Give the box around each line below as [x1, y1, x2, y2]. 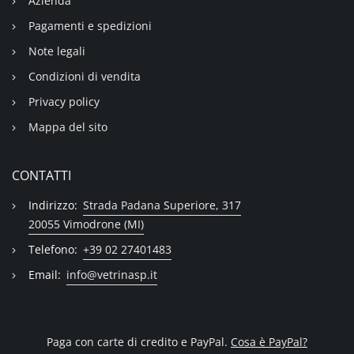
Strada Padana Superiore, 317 [82, 197, 241, 213]
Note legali [28, 43, 85, 58]
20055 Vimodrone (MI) [28, 216, 144, 232]
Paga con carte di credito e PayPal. [47, 333, 231, 349]
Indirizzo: [28, 197, 77, 213]
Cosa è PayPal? [231, 333, 307, 349]
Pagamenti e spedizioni [28, 17, 152, 33]
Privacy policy [28, 93, 100, 109]
